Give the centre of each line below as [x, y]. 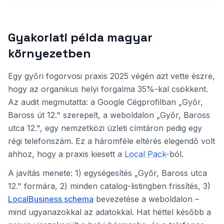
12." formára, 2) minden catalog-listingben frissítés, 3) [109, 186]
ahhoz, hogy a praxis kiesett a [66, 154]
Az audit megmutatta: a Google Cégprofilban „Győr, [105, 102]
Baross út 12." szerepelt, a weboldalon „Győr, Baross [109, 115]
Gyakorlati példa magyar [80, 37]
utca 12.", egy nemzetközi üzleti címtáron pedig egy [105, 128]
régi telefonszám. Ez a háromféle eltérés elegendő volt [111, 141]
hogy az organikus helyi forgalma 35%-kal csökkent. [108, 89]
